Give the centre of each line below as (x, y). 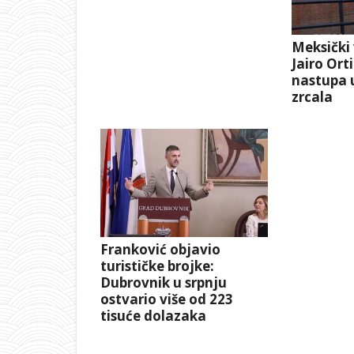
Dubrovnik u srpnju (164, 283)
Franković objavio (160, 250)
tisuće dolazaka (153, 316)
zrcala (312, 96)
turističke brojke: (157, 266)
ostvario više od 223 (167, 299)
